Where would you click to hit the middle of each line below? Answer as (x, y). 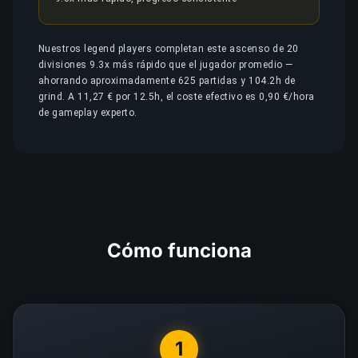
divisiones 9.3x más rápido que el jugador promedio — (166, 65)
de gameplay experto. (88, 113)
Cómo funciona (179, 251)
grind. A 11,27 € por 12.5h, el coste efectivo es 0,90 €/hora (177, 97)
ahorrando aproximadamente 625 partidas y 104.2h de (167, 81)
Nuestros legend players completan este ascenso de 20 (169, 49)
